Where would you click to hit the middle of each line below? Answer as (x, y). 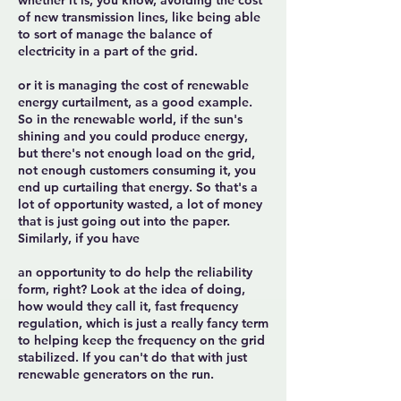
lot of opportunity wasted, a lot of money (140, 204)
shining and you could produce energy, (133, 136)
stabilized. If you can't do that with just (132, 357)
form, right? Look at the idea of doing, (132, 289)
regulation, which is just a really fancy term (143, 323)
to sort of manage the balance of (115, 34)
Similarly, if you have (79, 238)
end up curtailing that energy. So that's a (138, 187)
